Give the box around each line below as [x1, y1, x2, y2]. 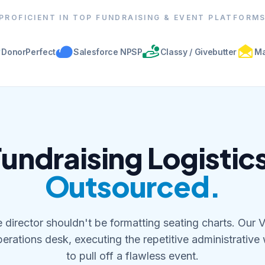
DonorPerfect [1, 47, 56, 57]
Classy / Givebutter [160, 47, 237, 57]
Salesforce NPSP [73, 47, 143, 57]
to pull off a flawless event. [66, 250, 199, 262]
